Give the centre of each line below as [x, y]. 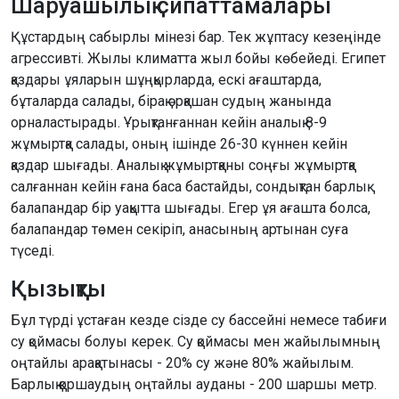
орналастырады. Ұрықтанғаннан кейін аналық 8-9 [169, 122]
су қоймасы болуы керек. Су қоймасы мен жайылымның [195, 341]
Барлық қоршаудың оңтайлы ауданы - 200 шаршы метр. [194, 384]
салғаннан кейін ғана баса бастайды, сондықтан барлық [189, 186]
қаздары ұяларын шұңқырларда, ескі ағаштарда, [166, 79]
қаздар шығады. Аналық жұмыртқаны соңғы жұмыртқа [183, 165]
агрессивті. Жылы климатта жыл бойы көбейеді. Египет [198, 58]
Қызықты [58, 289]
